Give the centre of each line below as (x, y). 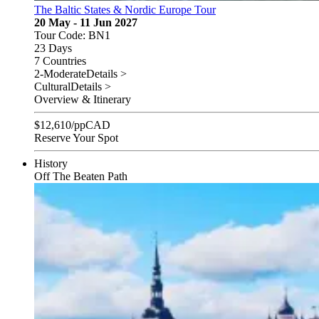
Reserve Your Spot (76, 137)
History (51, 163)
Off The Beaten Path (81, 176)
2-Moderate (60, 73)
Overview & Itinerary (83, 99)
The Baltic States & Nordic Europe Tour (125, 9)
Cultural (52, 86)
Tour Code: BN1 (72, 35)
